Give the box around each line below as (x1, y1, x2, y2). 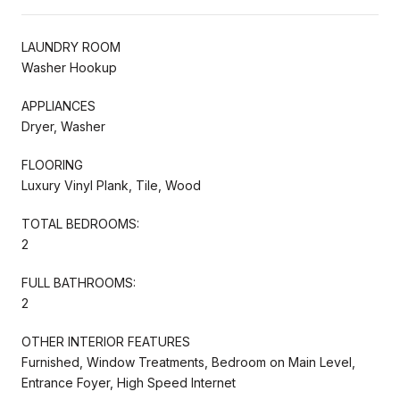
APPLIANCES (21, 97, 96, 113)
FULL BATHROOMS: (21, 274, 136, 290)
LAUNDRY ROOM (21, 38, 121, 54)
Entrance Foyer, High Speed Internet (21, 374, 236, 390)
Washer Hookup (21, 59, 117, 75)
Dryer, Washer (21, 118, 105, 134)
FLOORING (21, 156, 83, 172)
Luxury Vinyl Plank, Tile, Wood (21, 177, 201, 193)
